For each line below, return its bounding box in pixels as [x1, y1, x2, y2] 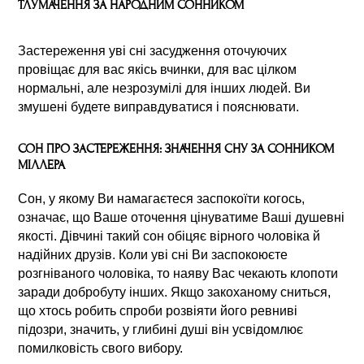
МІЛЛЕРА [18, 157, 66, 172]
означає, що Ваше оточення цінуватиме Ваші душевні [18, 210, 345, 224]
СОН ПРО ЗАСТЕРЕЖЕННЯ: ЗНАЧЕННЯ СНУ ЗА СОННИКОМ [18, 141, 335, 156]
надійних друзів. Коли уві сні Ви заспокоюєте [18, 247, 288, 262]
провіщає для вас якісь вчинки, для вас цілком [18, 62, 297, 76]
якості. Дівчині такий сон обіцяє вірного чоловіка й [18, 228, 321, 243]
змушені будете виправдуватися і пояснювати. [18, 99, 300, 114]
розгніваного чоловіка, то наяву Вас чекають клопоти [18, 266, 339, 280]
